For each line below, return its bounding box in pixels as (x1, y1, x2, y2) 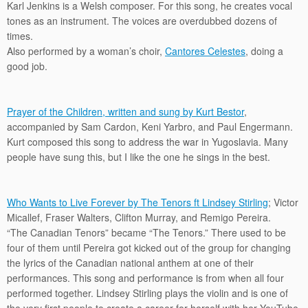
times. (7, 29, 33, 43)
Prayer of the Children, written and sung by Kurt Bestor (7, 104, 244, 118)
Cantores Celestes (165, 44, 245, 58)
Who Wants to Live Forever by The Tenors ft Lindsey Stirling (7, 195, 268, 209)
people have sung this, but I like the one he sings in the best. (7, 150, 270, 164)
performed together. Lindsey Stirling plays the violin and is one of (7, 286, 288, 300)
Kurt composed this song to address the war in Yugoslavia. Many (7, 135, 288, 148)
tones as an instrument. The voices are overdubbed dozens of (7, 14, 277, 27)
